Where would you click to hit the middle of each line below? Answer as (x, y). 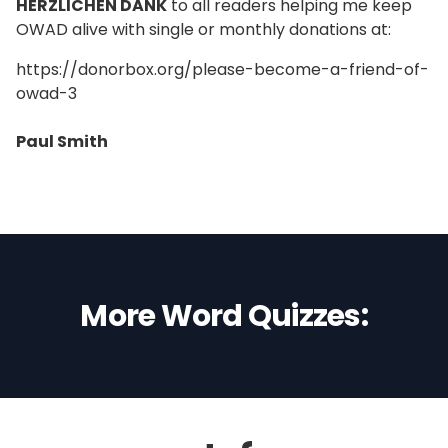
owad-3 (46, 93)
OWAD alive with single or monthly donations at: (203, 29)
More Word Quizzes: (224, 316)
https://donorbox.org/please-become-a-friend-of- (222, 69)
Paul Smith (62, 141)
